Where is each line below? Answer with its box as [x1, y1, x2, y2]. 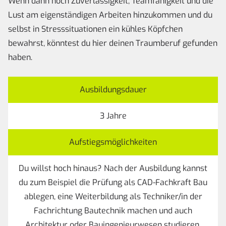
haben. [8, 52, 32, 63]
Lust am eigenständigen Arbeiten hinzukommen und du [8, 10, 212, 21]
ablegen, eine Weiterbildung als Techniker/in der [24, 191, 202, 202]
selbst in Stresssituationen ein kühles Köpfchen [8, 24, 183, 35]
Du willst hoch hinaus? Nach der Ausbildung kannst [19, 163, 207, 174]
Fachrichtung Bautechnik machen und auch [34, 205, 192, 216]
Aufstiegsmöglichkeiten [69, 137, 157, 148]
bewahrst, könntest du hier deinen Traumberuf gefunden [8, 38, 217, 49]
